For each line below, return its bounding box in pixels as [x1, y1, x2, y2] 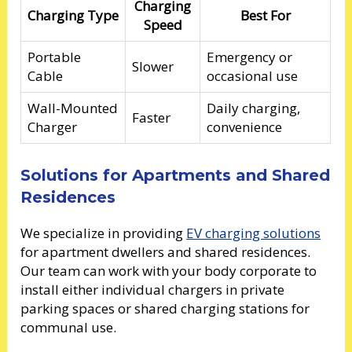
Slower [132, 57, 174, 76]
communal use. [20, 317, 117, 336]
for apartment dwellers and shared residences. [20, 242, 311, 261]
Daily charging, [207, 99, 301, 118]
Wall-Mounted [27, 99, 119, 118]
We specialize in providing [20, 223, 187, 242]
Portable [27, 48, 82, 67]
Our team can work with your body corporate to [20, 261, 317, 280]
